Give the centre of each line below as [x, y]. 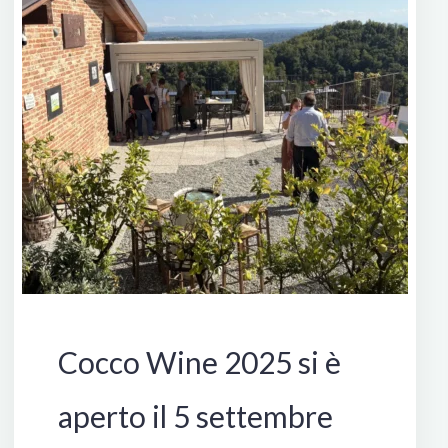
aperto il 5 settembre [195, 416]
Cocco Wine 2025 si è [199, 362]
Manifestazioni [335, 310]
